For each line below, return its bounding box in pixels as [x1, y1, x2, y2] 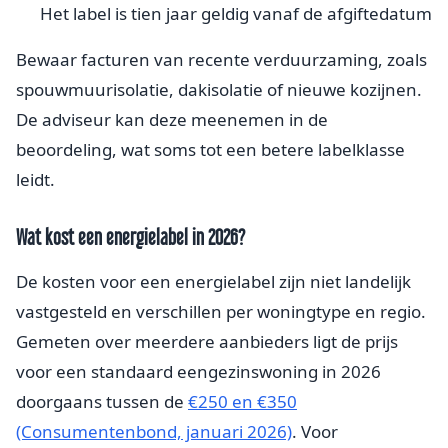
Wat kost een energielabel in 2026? [16, 224, 245, 249]
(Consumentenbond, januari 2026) [16, 419, 292, 443]
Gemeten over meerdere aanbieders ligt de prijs [16, 329, 398, 353]
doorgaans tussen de [16, 389, 188, 413]
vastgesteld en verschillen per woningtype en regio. [16, 299, 426, 323]
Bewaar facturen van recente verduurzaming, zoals [16, 47, 427, 71]
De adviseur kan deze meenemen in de [16, 107, 328, 131]
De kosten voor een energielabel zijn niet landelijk [16, 269, 411, 293]
